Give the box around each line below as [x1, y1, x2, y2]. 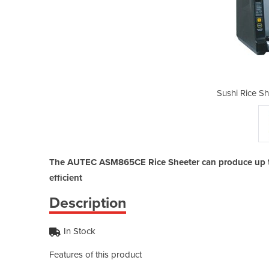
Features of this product [49, 249, 142, 260]
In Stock [64, 225, 95, 237]
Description [49, 193, 126, 212]
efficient [49, 172, 82, 183]
